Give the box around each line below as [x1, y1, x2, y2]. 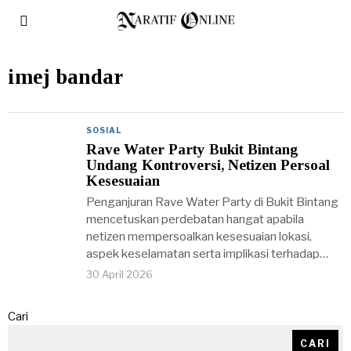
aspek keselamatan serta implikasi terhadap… [86, 247, 328, 261]
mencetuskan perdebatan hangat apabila [86, 212, 304, 226]
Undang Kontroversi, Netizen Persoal [86, 157, 330, 173]
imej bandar [8, 65, 123, 89]
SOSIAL [86, 125, 121, 135]
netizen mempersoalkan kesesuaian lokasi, [86, 230, 312, 244]
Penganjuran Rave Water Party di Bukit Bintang [86, 195, 338, 209]
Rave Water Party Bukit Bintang [86, 141, 299, 157]
